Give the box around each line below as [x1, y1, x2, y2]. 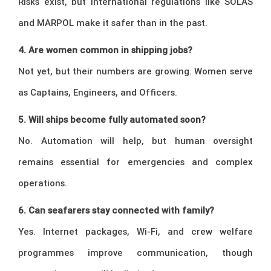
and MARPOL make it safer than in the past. [18, 17, 207, 29]
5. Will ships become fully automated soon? [18, 114, 206, 126]
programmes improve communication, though [18, 247, 253, 259]
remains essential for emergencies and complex [18, 156, 253, 168]
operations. [18, 177, 67, 189]
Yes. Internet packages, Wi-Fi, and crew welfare [18, 226, 253, 238]
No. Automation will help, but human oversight [18, 135, 253, 147]
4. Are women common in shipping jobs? [18, 44, 192, 56]
